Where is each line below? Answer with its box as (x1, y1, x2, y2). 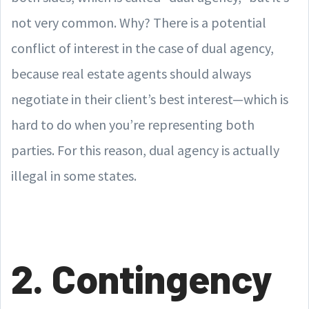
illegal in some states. (11, 166, 137, 184)
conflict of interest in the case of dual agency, (11, 39, 274, 57)
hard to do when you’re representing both (11, 115, 255, 133)
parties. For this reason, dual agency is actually (11, 141, 279, 159)
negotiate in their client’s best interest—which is (11, 90, 288, 108)
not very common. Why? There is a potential (11, 13, 266, 31)
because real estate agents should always (11, 64, 251, 82)
